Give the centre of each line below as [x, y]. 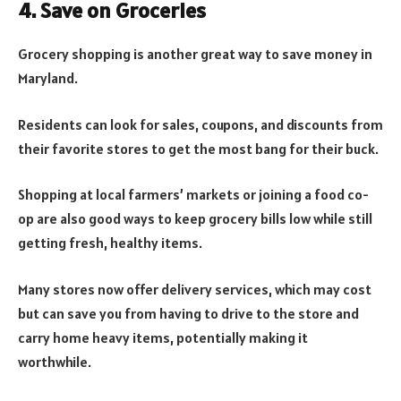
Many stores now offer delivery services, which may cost [195, 289]
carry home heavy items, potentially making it [163, 337]
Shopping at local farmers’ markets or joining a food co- [193, 195]
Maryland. [48, 78]
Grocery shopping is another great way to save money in [195, 54]
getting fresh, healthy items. [110, 243]
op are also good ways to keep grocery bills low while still [195, 219]
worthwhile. [55, 361]
